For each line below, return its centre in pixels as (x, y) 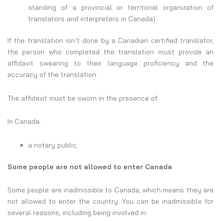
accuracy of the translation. (53, 75)
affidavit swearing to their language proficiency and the (110, 63)
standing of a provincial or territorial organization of (121, 8)
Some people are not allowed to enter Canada (90, 166)
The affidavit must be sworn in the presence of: (83, 98)
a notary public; (53, 145)
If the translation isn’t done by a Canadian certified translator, (110, 41)
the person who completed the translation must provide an (110, 52)
